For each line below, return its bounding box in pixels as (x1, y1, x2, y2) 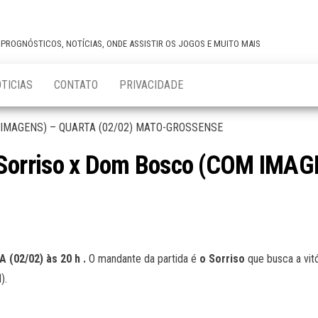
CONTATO (54, 78, 98, 92)
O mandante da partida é (86, 251, 199, 265)
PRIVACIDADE (119, 78, 183, 92)
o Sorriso (199, 251, 248, 265)
